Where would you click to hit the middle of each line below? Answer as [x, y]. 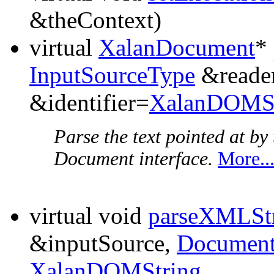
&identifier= [89, 103]
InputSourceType [112, 75]
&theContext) [95, 20]
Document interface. [133, 159]
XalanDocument [177, 48]
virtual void [89, 216]
